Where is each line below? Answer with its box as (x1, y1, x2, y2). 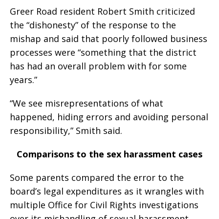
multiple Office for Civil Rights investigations (10, 198, 198, 211)
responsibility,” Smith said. (10, 124, 122, 136)
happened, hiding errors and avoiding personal (10, 110, 208, 123)
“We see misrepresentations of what (10, 97, 163, 109)
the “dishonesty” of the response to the (10, 19, 176, 31)
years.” (10, 73, 37, 86)
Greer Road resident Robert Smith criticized (10, 5, 195, 17)
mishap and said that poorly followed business (10, 32, 207, 44)
